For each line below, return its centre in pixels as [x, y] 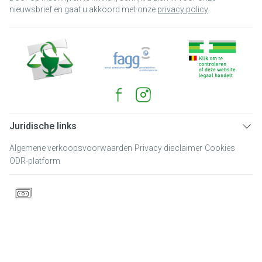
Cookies [220, 148]
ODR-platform [35, 161]
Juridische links [43, 126]
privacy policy [182, 9]
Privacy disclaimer [168, 148]
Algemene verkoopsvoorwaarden [71, 148]
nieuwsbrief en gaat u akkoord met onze [83, 9]
